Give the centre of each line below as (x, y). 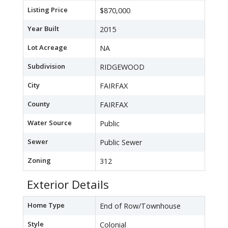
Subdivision (46, 66)
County (39, 104)
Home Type (46, 205)
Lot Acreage (47, 48)
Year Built (43, 29)
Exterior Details (68, 185)
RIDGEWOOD (122, 67)
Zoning (39, 161)
